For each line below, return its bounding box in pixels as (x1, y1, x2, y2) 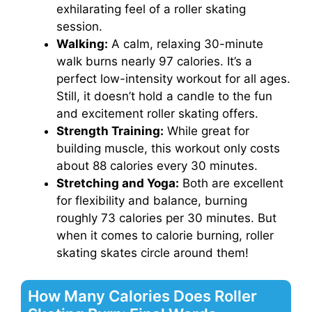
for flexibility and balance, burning (56, 194, 247, 208)
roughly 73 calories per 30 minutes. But (56, 211, 276, 226)
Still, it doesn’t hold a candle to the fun (56, 89, 272, 104)
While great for (164, 124, 249, 139)
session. (56, 19, 102, 34)
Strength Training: (56, 124, 164, 139)
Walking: (56, 37, 108, 52)
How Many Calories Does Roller (28, 286, 257, 305)
